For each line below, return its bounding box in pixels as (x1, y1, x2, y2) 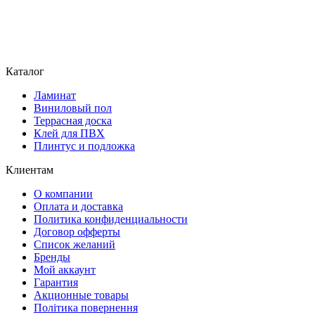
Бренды (34, 250, 70, 263)
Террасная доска (34, 114, 112, 127)
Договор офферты (34, 225, 120, 238)
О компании (34, 187, 93, 200)
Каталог (6, 65, 44, 77)
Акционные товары (34, 288, 129, 301)
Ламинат (34, 89, 76, 101)
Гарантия (34, 276, 78, 288)
